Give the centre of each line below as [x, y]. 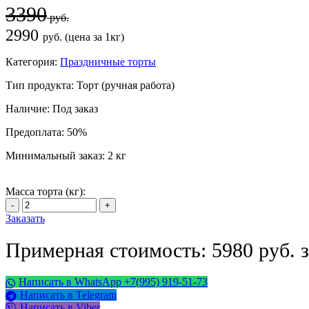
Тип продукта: [41, 86]
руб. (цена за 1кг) [83, 37]
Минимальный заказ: [57, 156]
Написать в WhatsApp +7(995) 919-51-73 [113, 282]
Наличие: [29, 109]
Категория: [31, 62]
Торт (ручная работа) [126, 86]
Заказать [25, 219]
